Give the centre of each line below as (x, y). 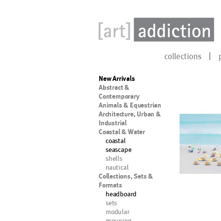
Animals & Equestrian (130, 105)
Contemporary (119, 96)
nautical (117, 167)
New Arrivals (117, 78)
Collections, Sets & (126, 176)
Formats (110, 185)
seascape (119, 149)
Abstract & (114, 87)
